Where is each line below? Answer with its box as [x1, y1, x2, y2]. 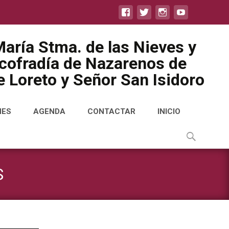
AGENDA [33, 107, 65, 116]
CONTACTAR [87, 107, 135, 116]
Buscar [182, 127, 205, 135]
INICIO [157, 107, 180, 116]
